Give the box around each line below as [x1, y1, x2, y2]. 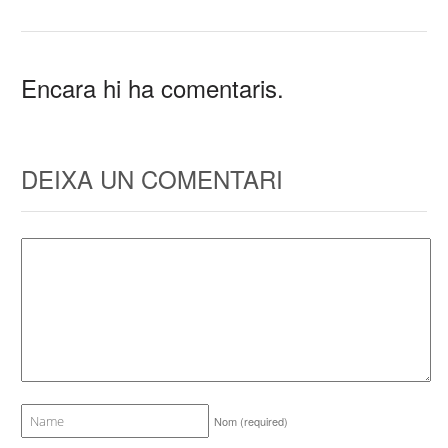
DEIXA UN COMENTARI [21, 161, 284, 197]
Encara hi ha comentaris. [21, 70, 285, 106]
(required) [240, 412, 289, 429]
